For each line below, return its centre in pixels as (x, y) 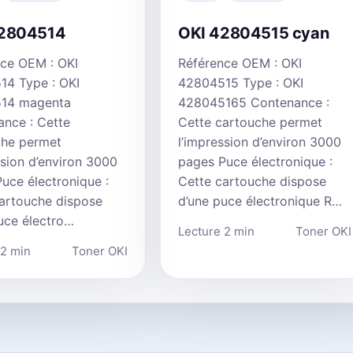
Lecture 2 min (216, 231)
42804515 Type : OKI (241, 82)
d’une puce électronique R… (260, 201)
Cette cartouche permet (250, 122)
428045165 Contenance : (254, 102)
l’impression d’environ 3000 (260, 141)
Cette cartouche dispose (252, 181)
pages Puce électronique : (255, 161)
